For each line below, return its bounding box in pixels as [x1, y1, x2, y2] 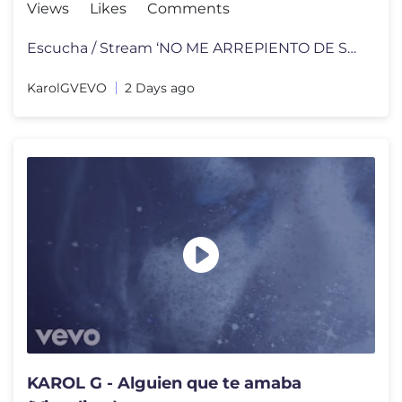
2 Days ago [125, 80, 195, 97]
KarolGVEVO [27, 80, 107, 97]
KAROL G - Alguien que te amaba [27, 372, 301, 393]
